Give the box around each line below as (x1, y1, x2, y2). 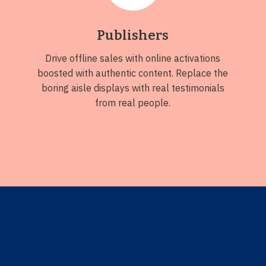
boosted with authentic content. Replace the (37, 66, 229, 79)
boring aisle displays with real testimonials (41, 81, 224, 94)
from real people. (95, 96, 171, 109)
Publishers (97, 27, 169, 43)
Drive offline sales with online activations (45, 52, 221, 64)
